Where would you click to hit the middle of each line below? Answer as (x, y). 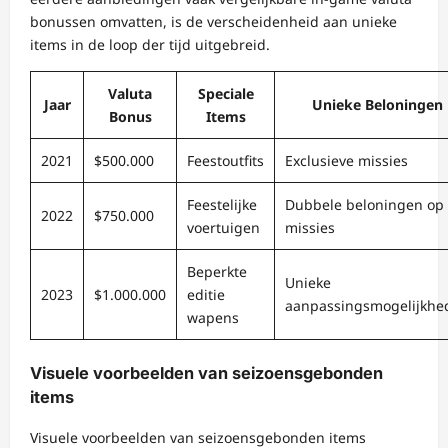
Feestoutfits (225, 161)
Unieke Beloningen (377, 105)
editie (206, 295)
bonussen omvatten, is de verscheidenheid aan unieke (213, 22)
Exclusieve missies (346, 161)
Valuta (130, 94)
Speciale (225, 94)
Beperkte (217, 272)
